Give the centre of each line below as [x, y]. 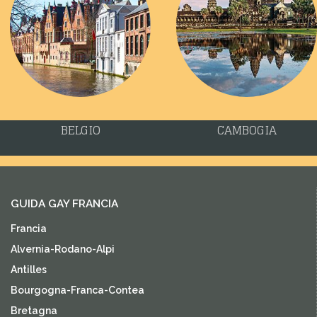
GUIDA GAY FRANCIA [64, 203]
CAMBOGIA [247, 130]
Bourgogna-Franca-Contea [77, 290]
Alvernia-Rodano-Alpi [63, 249]
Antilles [29, 269]
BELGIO [80, 130]
